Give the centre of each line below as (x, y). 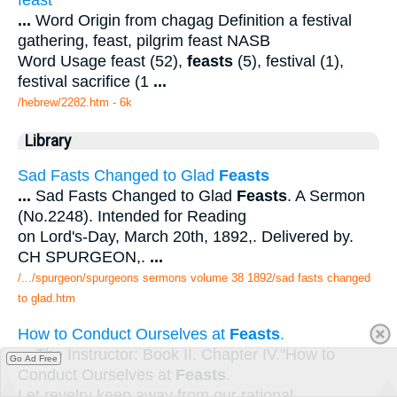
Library (48, 141)
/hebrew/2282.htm (63, 103)
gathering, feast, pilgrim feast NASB (144, 41)
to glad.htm (47, 298)
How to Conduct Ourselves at (124, 334)
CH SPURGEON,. (84, 257)
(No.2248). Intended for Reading (132, 216)
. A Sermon (326, 195)
